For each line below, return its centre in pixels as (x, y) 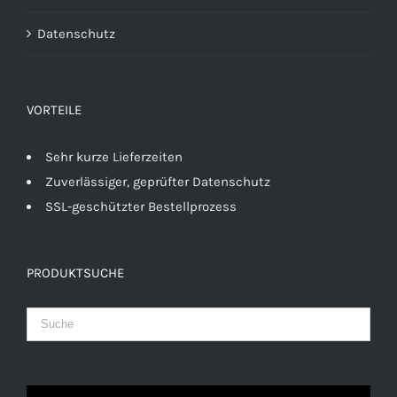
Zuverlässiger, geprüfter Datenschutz (158, 181)
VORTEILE (54, 109)
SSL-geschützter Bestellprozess (141, 206)
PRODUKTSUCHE (75, 272)
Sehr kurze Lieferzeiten (114, 156)
